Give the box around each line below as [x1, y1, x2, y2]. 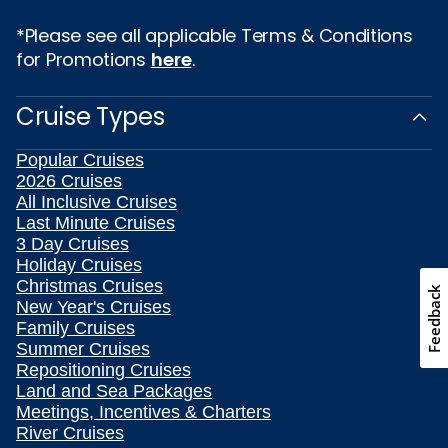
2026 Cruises [16, 171, 122, 192]
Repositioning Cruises [16, 360, 191, 381]
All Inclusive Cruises [16, 192, 177, 213]
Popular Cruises [16, 150, 144, 171]
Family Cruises [16, 318, 135, 339]
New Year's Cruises [16, 297, 171, 318]
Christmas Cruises [16, 276, 163, 297]
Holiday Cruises [16, 255, 142, 276]
